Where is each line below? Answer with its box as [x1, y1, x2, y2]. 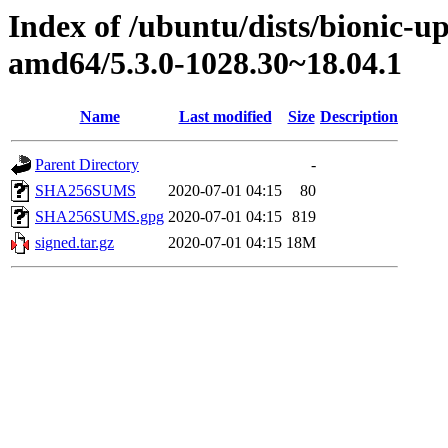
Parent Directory [35, 156, 139, 174]
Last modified [178, 108, 272, 126]
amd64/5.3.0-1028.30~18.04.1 [8, 45, 402, 81]
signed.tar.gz [35, 234, 114, 252]
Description [320, 108, 398, 126]
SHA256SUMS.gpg [35, 208, 164, 226]
